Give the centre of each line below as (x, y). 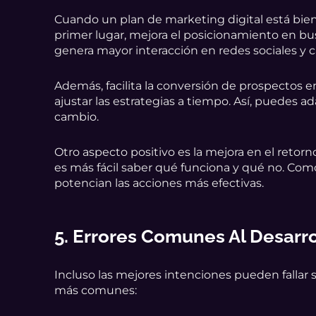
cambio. (77, 117)
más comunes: (96, 290)
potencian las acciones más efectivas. (159, 183)
